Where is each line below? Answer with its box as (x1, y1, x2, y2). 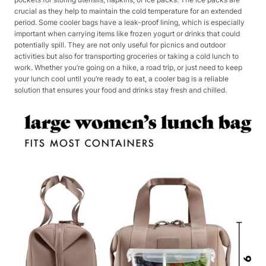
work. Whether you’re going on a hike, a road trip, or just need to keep (14, 63, 242, 72)
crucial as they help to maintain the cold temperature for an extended (14, 7, 242, 16)
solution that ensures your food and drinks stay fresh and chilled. (14, 85, 227, 95)
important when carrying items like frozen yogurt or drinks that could (14, 29, 240, 39)
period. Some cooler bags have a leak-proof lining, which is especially (14, 18, 245, 27)
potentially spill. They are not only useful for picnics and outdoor (14, 40, 226, 50)
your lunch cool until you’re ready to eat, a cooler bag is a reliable (14, 74, 229, 84)
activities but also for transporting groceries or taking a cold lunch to (14, 52, 239, 61)
